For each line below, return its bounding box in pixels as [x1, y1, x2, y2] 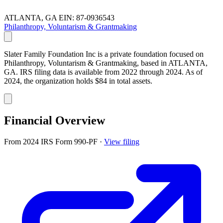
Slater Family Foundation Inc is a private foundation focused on [4, 49, 204, 58]
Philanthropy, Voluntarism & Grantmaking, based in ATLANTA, [4, 58, 208, 67]
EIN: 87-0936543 [59, 13, 114, 22]
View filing [104, 137, 139, 146]
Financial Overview [4, 113, 105, 127]
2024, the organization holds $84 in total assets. [4, 76, 152, 85]
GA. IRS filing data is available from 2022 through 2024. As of [4, 67, 203, 76]
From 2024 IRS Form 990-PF [4, 137, 100, 146]
